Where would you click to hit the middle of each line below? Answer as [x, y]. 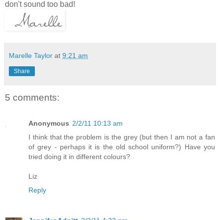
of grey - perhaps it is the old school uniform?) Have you [122, 147]
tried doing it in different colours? [79, 156]
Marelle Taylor [31, 56]
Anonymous [49, 123]
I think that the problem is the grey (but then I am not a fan [122, 137]
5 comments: [32, 98]
